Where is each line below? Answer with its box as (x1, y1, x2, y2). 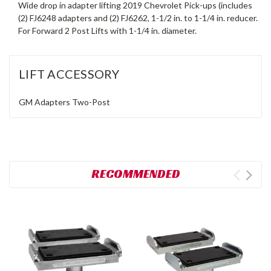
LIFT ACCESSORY (19, 66, 120, 81)
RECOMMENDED (91, 165, 180, 181)
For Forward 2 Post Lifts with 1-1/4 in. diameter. (18, 25, 197, 36)
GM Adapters (19, 96, 70, 107)
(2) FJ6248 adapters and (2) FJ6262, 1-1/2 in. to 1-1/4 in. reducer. (18, 12, 258, 23)
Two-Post (72, 96, 110, 107)
